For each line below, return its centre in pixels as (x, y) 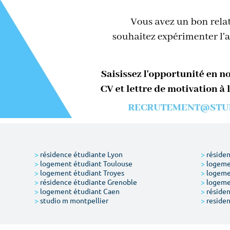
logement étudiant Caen (79, 191)
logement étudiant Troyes (82, 172)
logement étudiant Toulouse (86, 163)
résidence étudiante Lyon (81, 154)
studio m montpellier (74, 200)
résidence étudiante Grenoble (88, 182)
